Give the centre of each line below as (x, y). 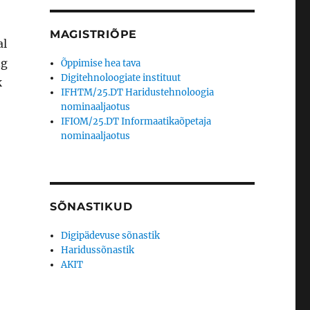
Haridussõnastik (98, 250)
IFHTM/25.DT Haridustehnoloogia (138, 93)
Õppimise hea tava (101, 64)
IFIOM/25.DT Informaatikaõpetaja (136, 122)
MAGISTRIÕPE (93, 35)
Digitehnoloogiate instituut (121, 78)
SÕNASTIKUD (91, 207)
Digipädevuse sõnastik (111, 236)
